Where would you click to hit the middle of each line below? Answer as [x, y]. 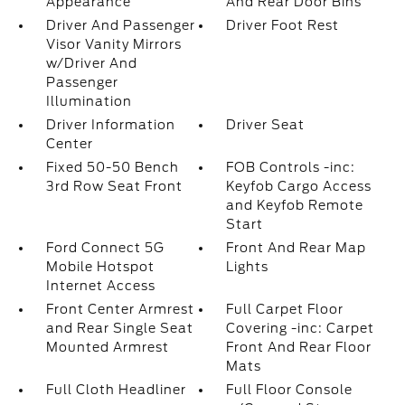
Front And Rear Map [297, 248]
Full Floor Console [290, 390]
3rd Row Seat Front [114, 186]
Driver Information [110, 125]
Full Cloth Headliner [116, 390]
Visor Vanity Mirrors [113, 44]
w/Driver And [91, 63]
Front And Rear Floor [299, 347]
